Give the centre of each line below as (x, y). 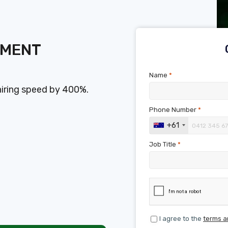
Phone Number (174, 109)
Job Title (163, 144)
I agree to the (181, 218)
